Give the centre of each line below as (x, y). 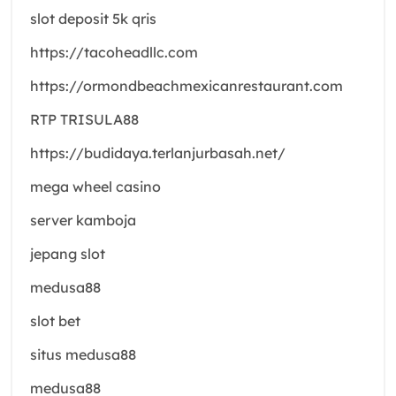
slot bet (55, 320)
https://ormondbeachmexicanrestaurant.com (187, 85)
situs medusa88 (83, 354)
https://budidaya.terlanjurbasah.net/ (158, 152)
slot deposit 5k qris (93, 18)
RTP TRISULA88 (84, 119)
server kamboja (83, 220)
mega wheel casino (95, 186)
